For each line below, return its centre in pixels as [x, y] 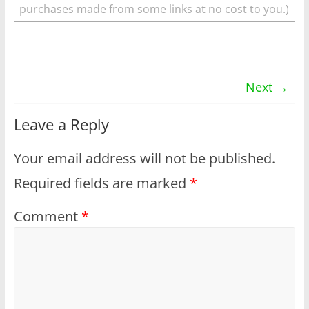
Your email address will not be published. [144, 158]
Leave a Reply [61, 124]
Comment [47, 216]
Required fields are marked [101, 183]
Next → [267, 87]
